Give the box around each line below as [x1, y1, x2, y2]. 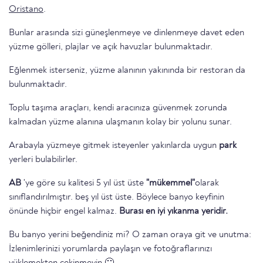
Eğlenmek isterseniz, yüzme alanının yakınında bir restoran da [9, 66, 245, 76]
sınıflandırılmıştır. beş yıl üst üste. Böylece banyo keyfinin [9, 193, 75, 203]
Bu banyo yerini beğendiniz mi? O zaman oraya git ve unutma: [9, 230, 251, 240]
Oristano [9, 5, 43, 15]
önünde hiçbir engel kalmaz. [9, 207, 119, 217]
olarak [195, 178, 219, 188]
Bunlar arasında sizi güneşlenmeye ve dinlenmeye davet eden [9, 28, 244, 38]
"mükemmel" [146, 178, 195, 188]
